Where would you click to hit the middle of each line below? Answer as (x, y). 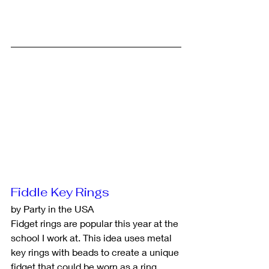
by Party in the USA (52, 208)
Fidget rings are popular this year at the (96, 223)
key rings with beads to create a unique (96, 252)
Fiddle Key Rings (60, 192)
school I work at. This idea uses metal (92, 237)
